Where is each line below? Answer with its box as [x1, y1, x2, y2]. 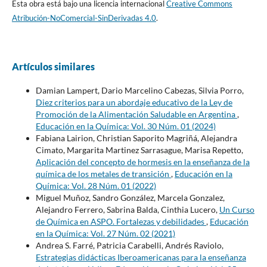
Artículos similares [11, 60, 95, 72]
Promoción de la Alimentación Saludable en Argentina [35, 108, 237, 119]
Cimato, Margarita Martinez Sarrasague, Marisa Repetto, [35, 144, 243, 155]
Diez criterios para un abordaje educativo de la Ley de [35, 97, 232, 107]
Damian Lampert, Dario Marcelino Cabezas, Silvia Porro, [35, 85, 244, 95]
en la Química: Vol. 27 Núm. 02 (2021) [35, 228, 175, 238]
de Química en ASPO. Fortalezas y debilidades [35, 216, 206, 226]
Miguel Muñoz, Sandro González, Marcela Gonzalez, [35, 192, 225, 203]
